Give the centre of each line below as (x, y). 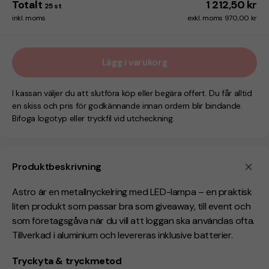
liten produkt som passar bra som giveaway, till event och (131, 207)
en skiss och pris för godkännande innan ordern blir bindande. (127, 106)
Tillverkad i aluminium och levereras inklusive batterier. (122, 235)
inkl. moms (29, 18)
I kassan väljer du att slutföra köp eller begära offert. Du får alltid (132, 93)
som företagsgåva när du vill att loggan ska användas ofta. (133, 221)
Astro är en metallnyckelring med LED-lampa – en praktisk (132, 192)
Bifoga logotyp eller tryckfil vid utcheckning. (93, 119)
